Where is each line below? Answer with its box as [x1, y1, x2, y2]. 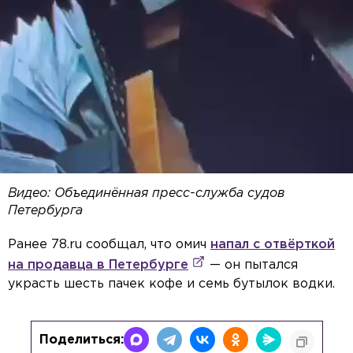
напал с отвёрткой [210, 239, 335, 251]
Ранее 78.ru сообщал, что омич [8, 239, 210, 251]
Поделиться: [39, 334, 124, 347]
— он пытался [206, 259, 298, 272]
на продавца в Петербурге [8, 259, 188, 272]
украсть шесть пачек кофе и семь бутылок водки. [8, 278, 335, 291]
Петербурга [8, 205, 83, 217]
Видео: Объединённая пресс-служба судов [8, 188, 284, 200]
